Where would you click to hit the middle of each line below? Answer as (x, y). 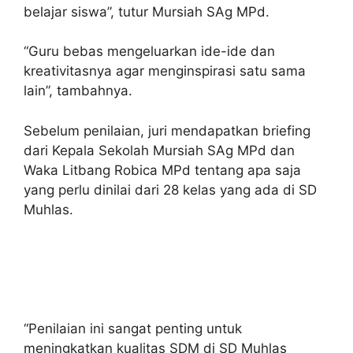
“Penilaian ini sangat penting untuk (133, 329)
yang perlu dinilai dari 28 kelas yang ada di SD (170, 190)
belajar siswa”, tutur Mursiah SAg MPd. (147, 11)
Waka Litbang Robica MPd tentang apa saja (162, 170)
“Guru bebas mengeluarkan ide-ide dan (149, 51)
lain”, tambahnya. (78, 91)
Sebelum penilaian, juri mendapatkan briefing (167, 130)
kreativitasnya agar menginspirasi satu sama (165, 71)
